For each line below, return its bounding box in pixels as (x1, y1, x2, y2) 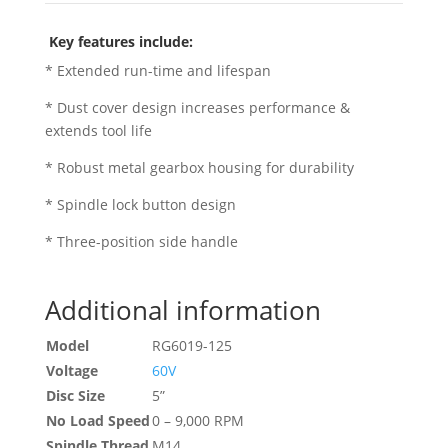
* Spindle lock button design (44, 195, 236, 215)
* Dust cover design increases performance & (44, 98, 350, 118)
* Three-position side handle (44, 232, 238, 252)
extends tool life (44, 121, 152, 141)
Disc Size (45, 386, 105, 406)
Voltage (45, 361, 98, 381)
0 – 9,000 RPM (151, 411, 244, 431)
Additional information (44, 292, 321, 329)
